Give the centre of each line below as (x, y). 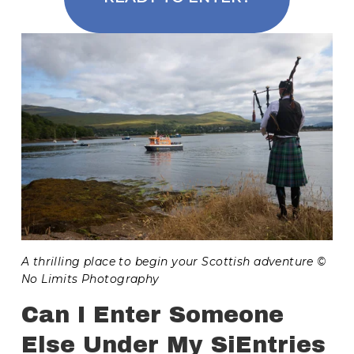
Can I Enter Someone (152, 315)
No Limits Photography (90, 279)
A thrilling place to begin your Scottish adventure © (173, 262)
